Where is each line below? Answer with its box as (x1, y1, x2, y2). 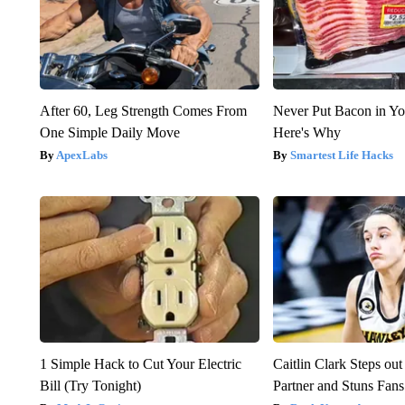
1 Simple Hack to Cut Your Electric (39, 355, 241, 372)
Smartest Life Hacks (290, 147, 394, 162)
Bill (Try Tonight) (39, 377, 141, 393)
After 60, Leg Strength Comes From (39, 102, 247, 118)
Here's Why (273, 124, 342, 140)
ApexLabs (55, 147, 108, 162)
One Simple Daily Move (39, 124, 180, 140)
